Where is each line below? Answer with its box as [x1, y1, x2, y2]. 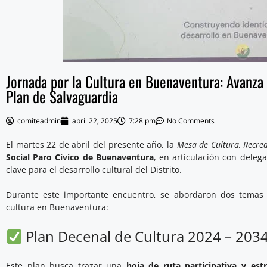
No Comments [167, 116, 215, 126]
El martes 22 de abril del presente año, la [6, 139, 177, 151]
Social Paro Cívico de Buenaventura [6, 151, 154, 163]
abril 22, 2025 [72, 116, 117, 126]
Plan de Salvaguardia [6, 85, 118, 108]
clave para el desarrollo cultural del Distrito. [6, 164, 182, 176]
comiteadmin [17, 116, 61, 126]
